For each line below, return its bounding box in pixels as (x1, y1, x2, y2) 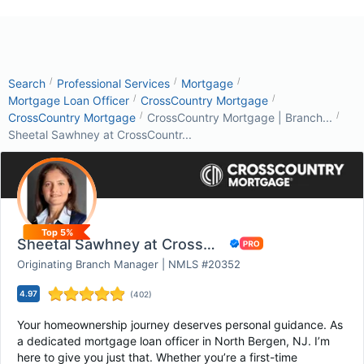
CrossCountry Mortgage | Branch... (147, 110, 332, 124)
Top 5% (41, 226, 73, 238)
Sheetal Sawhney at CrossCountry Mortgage (203, 236, 215, 253)
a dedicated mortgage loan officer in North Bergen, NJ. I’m (17, 334, 330, 348)
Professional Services (57, 76, 170, 90)
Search (8, 76, 45, 90)
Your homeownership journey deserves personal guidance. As (17, 318, 343, 331)
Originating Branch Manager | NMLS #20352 (17, 258, 240, 271)
